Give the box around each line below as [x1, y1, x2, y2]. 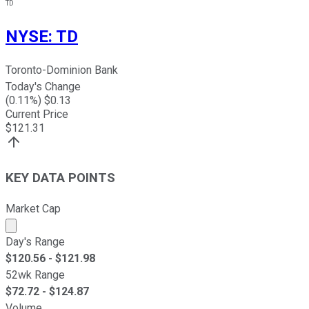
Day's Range [6, 235, 65, 248]
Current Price [6, 108, 68, 121]
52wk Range [6, 268, 65, 281]
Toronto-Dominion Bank [6, 63, 118, 77]
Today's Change [6, 80, 81, 94]
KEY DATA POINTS [6, 170, 115, 186]
